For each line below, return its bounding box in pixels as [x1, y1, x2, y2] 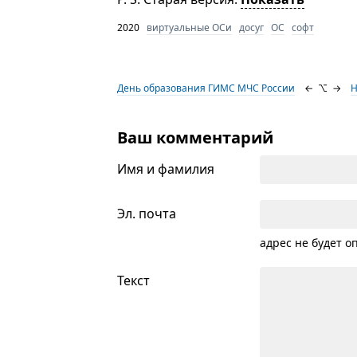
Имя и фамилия [117, 160, 215, 178]
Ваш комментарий [117, 127, 274, 148]
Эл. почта [117, 205, 177, 222]
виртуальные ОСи [147, 21, 233, 34]
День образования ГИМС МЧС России [117, 81, 296, 95]
